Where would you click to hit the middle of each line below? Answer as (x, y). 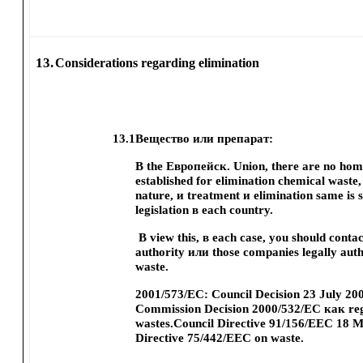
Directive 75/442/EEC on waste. (220, 338)
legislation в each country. (205, 210)
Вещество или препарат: (204, 139)
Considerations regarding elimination (158, 63)
